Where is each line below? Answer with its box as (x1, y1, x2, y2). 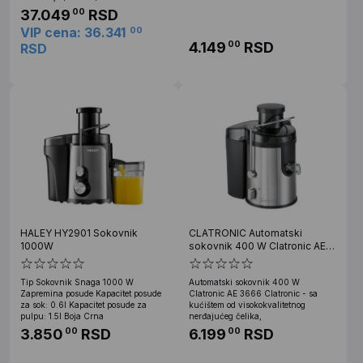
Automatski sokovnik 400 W (189, 276, 300, 287)
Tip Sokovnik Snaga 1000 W (20, 276, 134, 287)
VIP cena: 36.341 (20, 23, 126, 41)
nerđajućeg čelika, (189, 310, 262, 321)
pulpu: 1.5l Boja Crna (20, 310, 104, 321)
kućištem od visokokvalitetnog (189, 299, 305, 310)
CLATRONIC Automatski (189, 226, 302, 239)
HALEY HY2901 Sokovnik (20, 226, 138, 239)
